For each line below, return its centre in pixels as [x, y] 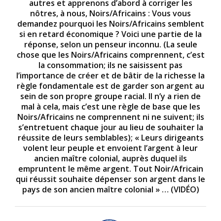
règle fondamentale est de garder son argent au [110, 86]
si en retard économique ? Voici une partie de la [110, 34]
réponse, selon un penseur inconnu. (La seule [110, 44]
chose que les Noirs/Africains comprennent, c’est [110, 55]
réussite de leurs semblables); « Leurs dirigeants [110, 137]
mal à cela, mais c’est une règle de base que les [110, 106]
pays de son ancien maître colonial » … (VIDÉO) [110, 189]
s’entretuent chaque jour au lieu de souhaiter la [110, 127]
